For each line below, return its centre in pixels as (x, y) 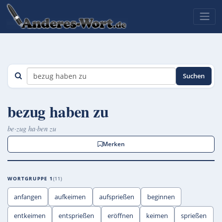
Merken (113, 144)
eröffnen (120, 215)
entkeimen (30, 215)
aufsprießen (116, 196)
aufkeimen (70, 196)
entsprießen (77, 215)
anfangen (28, 196)
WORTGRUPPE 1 (30, 179)
